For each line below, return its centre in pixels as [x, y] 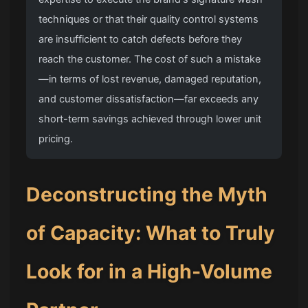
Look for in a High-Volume [150, 272]
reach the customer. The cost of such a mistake [150, 59]
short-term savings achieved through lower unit [150, 119]
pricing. [56, 139]
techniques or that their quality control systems [149, 20]
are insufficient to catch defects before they [141, 40]
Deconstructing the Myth [147, 195]
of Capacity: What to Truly [151, 233]
